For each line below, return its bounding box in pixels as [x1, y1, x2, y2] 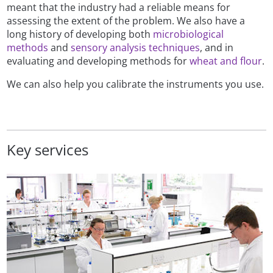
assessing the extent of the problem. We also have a [7, 13, 246, 27]
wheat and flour [190, 54, 263, 68]
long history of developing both [7, 27, 154, 41]
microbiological [153, 27, 224, 41]
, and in [200, 40, 234, 54]
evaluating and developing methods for [7, 54, 190, 68]
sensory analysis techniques [71, 40, 200, 54]
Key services [7, 139, 89, 160]
